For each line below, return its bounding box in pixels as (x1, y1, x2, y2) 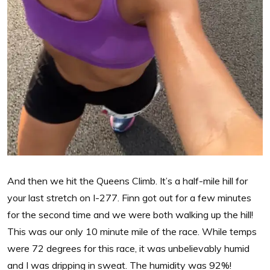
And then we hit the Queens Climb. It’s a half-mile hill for (7, 174, 248, 187)
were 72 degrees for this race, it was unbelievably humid (7, 242, 250, 254)
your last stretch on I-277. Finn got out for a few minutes (7, 191, 251, 204)
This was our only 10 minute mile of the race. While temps (7, 225, 257, 237)
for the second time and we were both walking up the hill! (7, 208, 253, 221)
